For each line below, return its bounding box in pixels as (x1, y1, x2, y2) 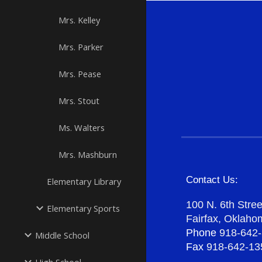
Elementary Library (47, 175, 121, 187)
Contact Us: (186, 174, 239, 185)
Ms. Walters (58, 122, 105, 133)
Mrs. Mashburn (58, 149, 117, 160)
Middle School (35, 229, 89, 241)
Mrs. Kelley (58, 14, 100, 26)
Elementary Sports (47, 202, 120, 214)
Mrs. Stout (58, 95, 99, 106)
